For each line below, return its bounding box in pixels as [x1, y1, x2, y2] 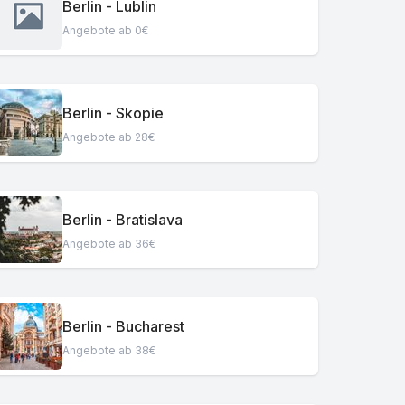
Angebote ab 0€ [62, 23, 149, 37]
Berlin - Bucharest [62, 316, 185, 335]
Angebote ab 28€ [62, 129, 155, 144]
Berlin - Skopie [62, 103, 165, 122]
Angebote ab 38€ [62, 343, 156, 357]
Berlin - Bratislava [62, 210, 184, 229]
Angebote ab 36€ [62, 236, 156, 250]
